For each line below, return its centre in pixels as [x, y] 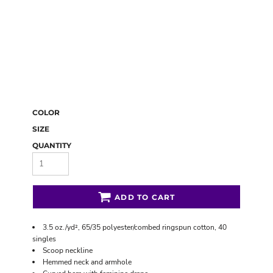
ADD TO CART [145, 197]
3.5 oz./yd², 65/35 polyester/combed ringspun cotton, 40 [135, 227]
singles [44, 239]
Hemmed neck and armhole [87, 262]
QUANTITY [52, 145]
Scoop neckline [68, 250]
